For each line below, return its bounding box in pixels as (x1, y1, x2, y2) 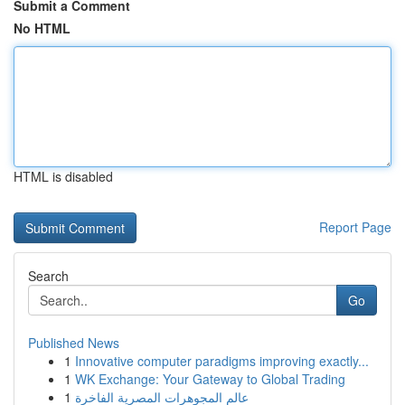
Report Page (319, 218, 391, 236)
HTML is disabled (14, 167, 113, 185)
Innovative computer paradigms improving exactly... (75, 352, 369, 370)
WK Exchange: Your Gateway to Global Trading (75, 370, 345, 388)
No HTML (14, 19, 71, 37)
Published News (28, 334, 119, 352)
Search (28, 267, 69, 285)
